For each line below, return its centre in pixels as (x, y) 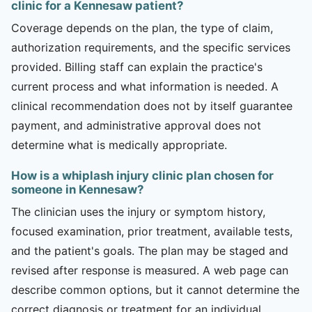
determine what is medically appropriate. (119, 145)
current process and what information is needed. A (145, 86)
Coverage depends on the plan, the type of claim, (142, 28)
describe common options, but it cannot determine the (155, 289)
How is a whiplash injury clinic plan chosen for (142, 175)
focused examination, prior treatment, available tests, (152, 231)
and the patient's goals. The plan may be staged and (150, 250)
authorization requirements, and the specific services (151, 47)
